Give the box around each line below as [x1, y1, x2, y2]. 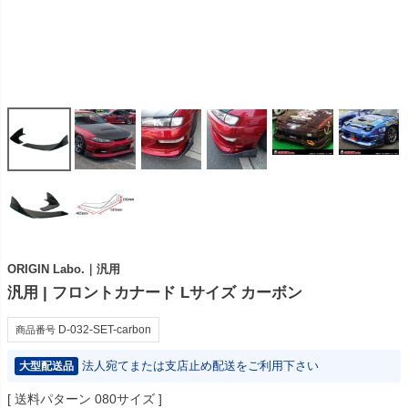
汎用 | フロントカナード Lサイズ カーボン [7, 283, 302, 301]
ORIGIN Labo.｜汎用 [7, 261, 120, 276]
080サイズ [95, 391, 155, 406]
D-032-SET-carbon [58, 322, 151, 336]
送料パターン [15, 391, 91, 406]
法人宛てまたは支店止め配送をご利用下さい [82, 358, 319, 372]
